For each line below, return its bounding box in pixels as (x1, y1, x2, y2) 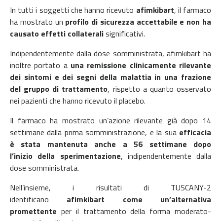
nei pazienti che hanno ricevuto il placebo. (10, 94, 146, 107)
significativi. (104, 27, 145, 39)
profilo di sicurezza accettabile (65, 15, 178, 28)
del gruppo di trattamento (10, 82, 108, 95)
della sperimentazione (37, 149, 121, 162)
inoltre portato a (10, 59, 71, 71)
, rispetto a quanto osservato (108, 82, 212, 95)
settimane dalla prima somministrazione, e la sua (10, 126, 179, 138)
